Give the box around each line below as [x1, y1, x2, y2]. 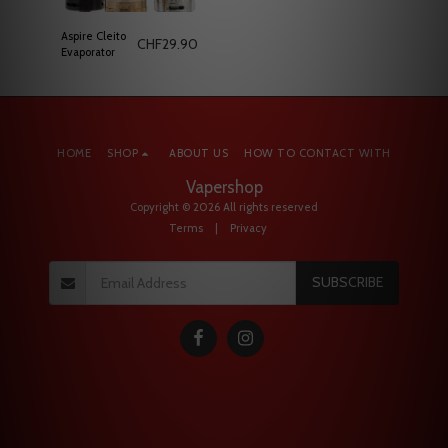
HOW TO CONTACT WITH [244, 145, 391, 160]
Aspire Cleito [61, 29, 126, 44]
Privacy [230, 220, 267, 235]
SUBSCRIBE [311, 273, 383, 292]
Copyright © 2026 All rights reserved [130, 199, 318, 214]
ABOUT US [169, 145, 229, 160]
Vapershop [185, 176, 263, 197]
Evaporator [61, 45, 115, 60]
